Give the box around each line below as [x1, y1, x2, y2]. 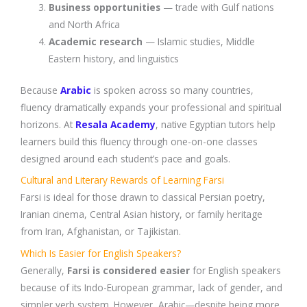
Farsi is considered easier [67, 264, 190, 278]
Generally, [21, 264, 67, 278]
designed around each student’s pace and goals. [21, 151, 230, 165]
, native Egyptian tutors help [156, 117, 275, 131]
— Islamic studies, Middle [143, 35, 256, 49]
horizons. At [21, 117, 75, 131]
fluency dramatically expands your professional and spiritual [21, 100, 282, 114]
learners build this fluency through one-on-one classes [21, 134, 258, 148]
